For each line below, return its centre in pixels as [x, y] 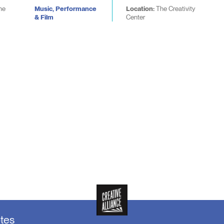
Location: [141, 8]
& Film [44, 17]
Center [135, 17]
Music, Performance [65, 8]
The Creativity [175, 8]
